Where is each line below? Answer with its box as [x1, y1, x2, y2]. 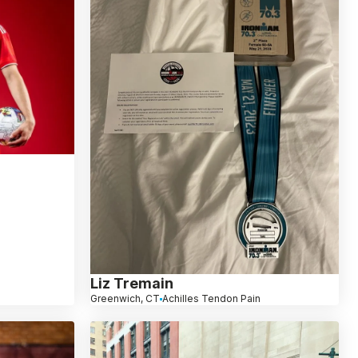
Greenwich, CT [89, 292, 160, 305]
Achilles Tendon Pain [161, 292, 261, 305]
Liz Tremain [89, 275, 173, 292]
